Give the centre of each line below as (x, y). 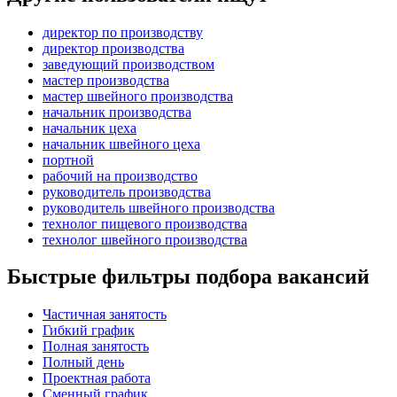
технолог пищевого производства (145, 223)
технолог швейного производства (145, 239)
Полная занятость (96, 346)
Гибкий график (89, 331)
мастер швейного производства (138, 96)
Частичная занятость (105, 315)
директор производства (113, 48)
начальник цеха (90, 128)
